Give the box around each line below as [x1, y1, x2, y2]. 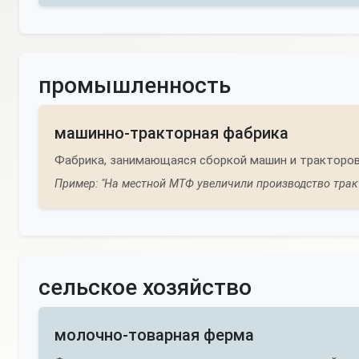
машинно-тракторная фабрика [54, 123, 288, 143]
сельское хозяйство [38, 274, 252, 301]
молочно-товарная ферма [54, 325, 254, 345]
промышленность [38, 72, 231, 99]
